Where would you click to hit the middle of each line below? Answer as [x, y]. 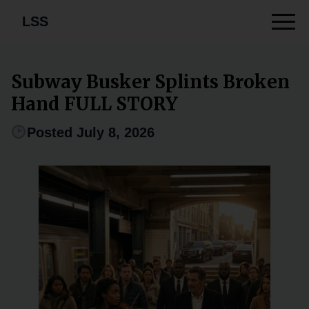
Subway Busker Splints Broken [150, 81]
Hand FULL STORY [94, 103]
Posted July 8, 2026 [90, 132]
